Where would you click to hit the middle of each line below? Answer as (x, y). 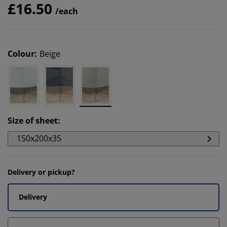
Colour (21, 53)
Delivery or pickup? (41, 172)
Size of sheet (33, 120)
